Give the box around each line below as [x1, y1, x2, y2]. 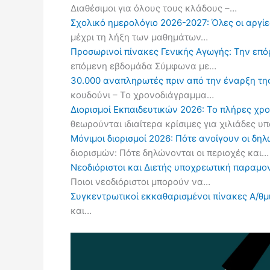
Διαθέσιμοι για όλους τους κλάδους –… [71, 2, 237, 14]
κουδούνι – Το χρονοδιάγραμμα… [71, 89, 214, 101]
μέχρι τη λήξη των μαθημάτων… [71, 31, 208, 43]
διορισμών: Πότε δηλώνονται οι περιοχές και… [71, 147, 269, 159]
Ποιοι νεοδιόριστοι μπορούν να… [71, 176, 210, 187]
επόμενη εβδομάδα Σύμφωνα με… [71, 60, 216, 72]
